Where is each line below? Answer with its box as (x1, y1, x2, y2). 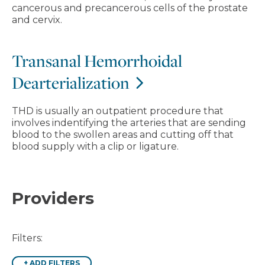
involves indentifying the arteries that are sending (12, 117, 246, 128)
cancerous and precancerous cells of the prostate (12, 2, 248, 14)
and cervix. (12, 14, 62, 25)
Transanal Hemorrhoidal (12, 50, 182, 72)
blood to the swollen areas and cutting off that (12, 129, 234, 140)
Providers (12, 188, 94, 208)
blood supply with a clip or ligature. (12, 141, 179, 152)
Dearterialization (12, 72, 130, 93)
